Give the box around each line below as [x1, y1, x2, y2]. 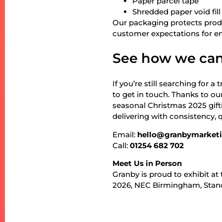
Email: [112, 129, 138, 139]
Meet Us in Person [112, 158, 182, 168]
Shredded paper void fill [132, 6, 221, 16]
